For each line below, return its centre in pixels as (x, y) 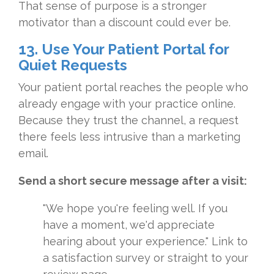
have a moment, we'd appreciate (129, 225)
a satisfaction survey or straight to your (146, 258)
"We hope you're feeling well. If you (135, 209)
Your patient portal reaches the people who (133, 87)
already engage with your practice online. (127, 104)
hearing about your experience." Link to (145, 242)
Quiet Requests (73, 65)
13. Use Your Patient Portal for (124, 50)
